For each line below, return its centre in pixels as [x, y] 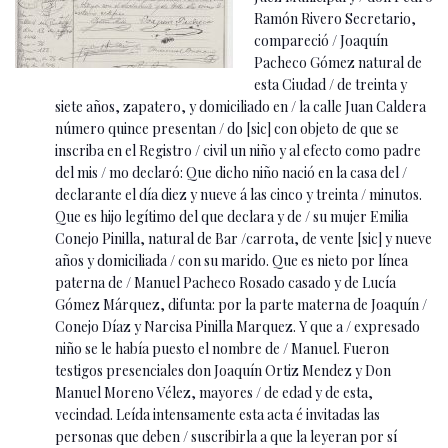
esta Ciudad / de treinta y [330, 84]
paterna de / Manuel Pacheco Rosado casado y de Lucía [225, 282]
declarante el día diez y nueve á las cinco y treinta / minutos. [238, 194]
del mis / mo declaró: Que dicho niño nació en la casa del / [231, 172]
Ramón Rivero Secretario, [335, 18]
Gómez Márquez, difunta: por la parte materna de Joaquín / [241, 304]
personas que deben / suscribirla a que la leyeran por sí [226, 436]
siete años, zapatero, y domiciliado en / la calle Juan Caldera [240, 106]
